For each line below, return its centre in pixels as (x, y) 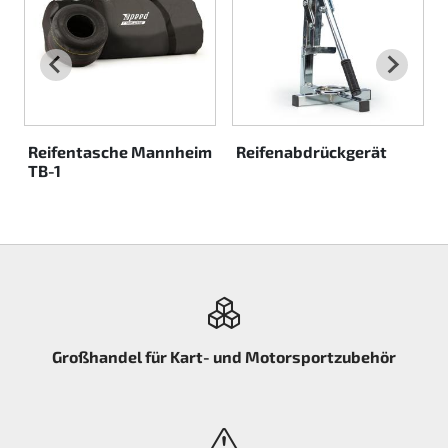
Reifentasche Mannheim (120, 151)
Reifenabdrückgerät (311, 151)
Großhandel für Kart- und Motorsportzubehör (224, 356)
